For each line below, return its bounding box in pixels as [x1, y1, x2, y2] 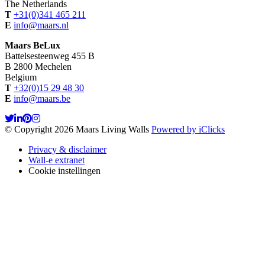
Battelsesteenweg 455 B [5, 51, 95, 61]
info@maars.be [14, 93, 70, 104]
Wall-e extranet [28, 155, 85, 165]
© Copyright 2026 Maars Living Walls [5, 124, 149, 134]
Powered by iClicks [151, 124, 225, 134]
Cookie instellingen [28, 166, 101, 176]
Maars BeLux [5, 40, 60, 50]
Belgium [5, 72, 37, 82]
